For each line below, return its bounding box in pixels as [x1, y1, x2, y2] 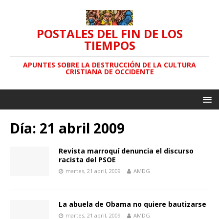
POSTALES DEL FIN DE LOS [36, 25, 183, 42]
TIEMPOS [84, 37, 135, 53]
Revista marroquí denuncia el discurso [59, 146, 194, 155]
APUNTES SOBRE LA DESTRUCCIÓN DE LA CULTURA [23, 60, 196, 69]
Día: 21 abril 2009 [10, 119, 125, 137]
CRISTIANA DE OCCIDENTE [65, 67, 154, 76]
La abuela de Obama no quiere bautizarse [59, 199, 206, 209]
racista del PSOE [59, 155, 116, 164]
